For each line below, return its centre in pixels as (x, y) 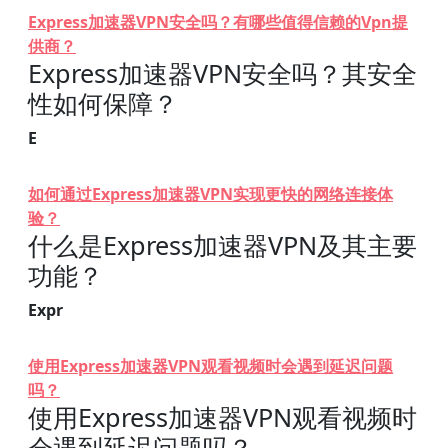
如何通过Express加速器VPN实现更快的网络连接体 (210, 194)
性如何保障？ (103, 103)
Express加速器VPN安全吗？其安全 (222, 73)
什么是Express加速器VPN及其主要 (222, 245)
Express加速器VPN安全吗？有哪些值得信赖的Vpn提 (218, 22)
